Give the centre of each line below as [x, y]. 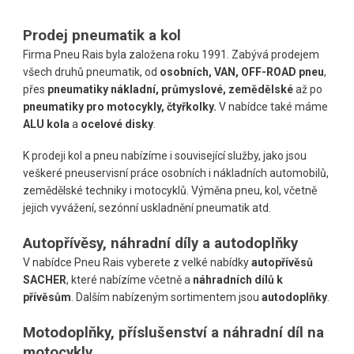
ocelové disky [117, 124]
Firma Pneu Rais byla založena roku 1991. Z [131, 55]
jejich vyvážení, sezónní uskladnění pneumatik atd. [147, 208]
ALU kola [47, 124]
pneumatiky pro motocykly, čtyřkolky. [121, 107]
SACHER [45, 280]
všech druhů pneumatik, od [92, 72]
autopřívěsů [282, 263]
